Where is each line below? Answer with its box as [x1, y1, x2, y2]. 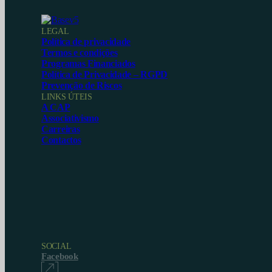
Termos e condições [41, 47, 118, 58]
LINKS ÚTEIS [41, 92, 92, 101]
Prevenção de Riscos [41, 80, 122, 90]
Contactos [41, 135, 81, 145]
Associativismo [41, 113, 99, 123]
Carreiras [41, 124, 80, 134]
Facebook [41, 251, 78, 261]
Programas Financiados [41, 58, 135, 69]
